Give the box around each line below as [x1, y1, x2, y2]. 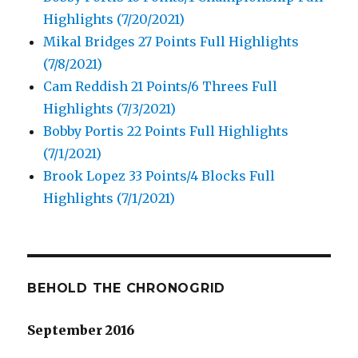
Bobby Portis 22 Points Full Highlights [43, 123, 289, 140]
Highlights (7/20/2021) [43, 11, 185, 28]
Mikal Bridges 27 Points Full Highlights [43, 34, 300, 50]
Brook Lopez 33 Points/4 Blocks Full [43, 168, 276, 185]
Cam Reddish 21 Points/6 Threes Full [43, 78, 278, 95]
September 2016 [27, 322, 135, 339]
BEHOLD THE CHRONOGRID [27, 280, 226, 296]
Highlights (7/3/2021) [43, 101, 177, 117]
